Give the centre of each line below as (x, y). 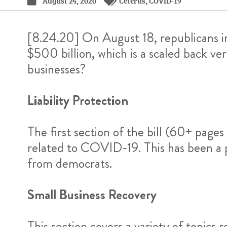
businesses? (56, 69)
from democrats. (69, 163)
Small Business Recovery (92, 195)
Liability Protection (78, 100)
